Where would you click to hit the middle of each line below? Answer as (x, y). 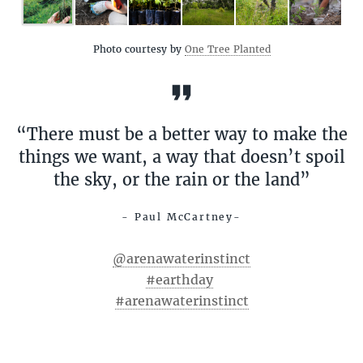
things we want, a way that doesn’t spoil (181, 156)
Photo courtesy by (139, 49)
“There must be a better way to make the (181, 134)
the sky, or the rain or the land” (181, 179)
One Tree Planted (227, 49)
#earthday (179, 279)
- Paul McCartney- (181, 217)
